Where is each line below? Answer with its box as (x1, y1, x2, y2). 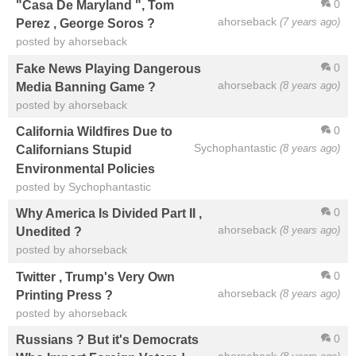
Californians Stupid (16, 142, 132, 157)
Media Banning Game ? (16, 79, 156, 94)
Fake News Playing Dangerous (16, 60, 201, 75)
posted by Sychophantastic (16, 180, 151, 194)
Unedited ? (16, 224, 82, 239)
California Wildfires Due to (16, 124, 172, 139)
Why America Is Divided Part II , (16, 206, 202, 221)
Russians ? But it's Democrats (16, 332, 199, 347)
